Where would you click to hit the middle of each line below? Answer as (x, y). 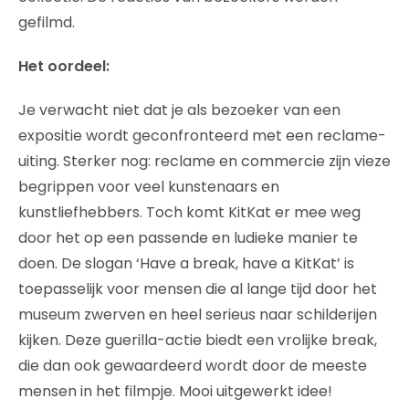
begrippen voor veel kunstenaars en (149, 187)
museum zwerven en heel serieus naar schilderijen (198, 315)
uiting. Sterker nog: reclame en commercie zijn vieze (204, 161)
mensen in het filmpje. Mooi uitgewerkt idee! (175, 391)
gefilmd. (47, 22)
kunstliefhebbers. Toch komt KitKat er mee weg (189, 212)
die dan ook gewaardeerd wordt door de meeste (193, 366)
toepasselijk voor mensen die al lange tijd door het (198, 289)
